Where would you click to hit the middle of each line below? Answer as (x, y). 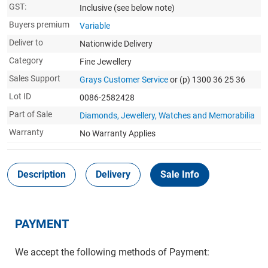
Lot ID (20, 96)
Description (42, 174)
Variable (95, 26)
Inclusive (97, 8)
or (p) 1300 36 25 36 (208, 80)
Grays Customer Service (124, 80)
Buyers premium (39, 25)
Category (26, 60)
